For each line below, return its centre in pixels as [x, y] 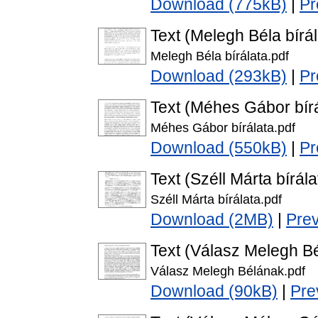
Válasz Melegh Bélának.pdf [228, 271]
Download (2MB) [212, 220]
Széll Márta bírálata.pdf [216, 199]
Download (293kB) [219, 76]
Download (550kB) [219, 148]
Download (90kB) [214, 291]
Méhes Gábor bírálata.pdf [223, 128]
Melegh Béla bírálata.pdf [220, 56]
